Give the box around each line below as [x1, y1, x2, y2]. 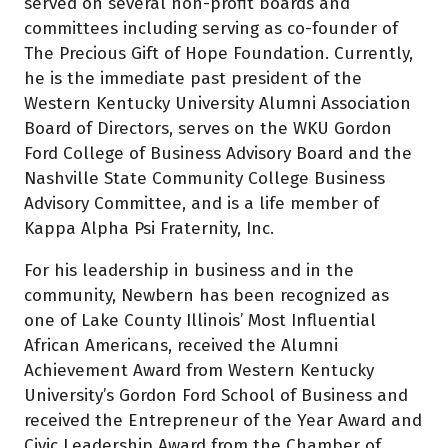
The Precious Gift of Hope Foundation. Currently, [24, 42, 413, 64]
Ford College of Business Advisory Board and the [24, 142, 412, 164]
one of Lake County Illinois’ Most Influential [24, 309, 376, 331]
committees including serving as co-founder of [24, 17, 398, 39]
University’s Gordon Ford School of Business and [24, 384, 408, 406]
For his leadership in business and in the [24, 259, 354, 281]
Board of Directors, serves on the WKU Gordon [24, 117, 392, 139]
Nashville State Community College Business [24, 167, 385, 189]
